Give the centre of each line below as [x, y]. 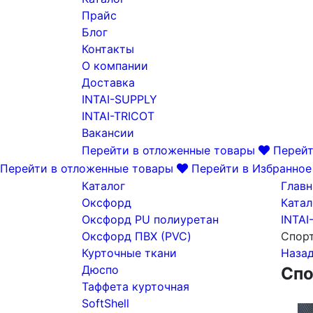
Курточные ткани [129, 253]
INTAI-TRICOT [118, 116]
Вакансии [108, 133]
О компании [115, 66]
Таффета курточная [136, 286]
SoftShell [105, 303]
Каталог [103, 186]
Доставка [108, 82]
